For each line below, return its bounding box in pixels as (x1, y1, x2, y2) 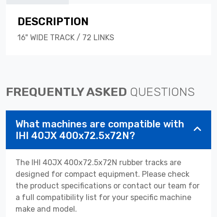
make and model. (15, 204, 77, 214)
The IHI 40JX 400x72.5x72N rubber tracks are (15, 157, 181, 167)
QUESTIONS (130, 84, 195, 99)
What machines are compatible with (15, 118, 184, 130)
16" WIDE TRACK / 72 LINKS (17, 32, 114, 42)
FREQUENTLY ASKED (6, 84, 130, 99)
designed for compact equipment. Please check (15, 169, 189, 179)
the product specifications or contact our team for (15, 181, 200, 190)
